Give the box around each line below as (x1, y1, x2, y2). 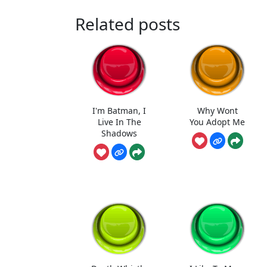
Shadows (101, 127, 138, 139)
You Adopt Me (190, 116, 246, 128)
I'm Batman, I (92, 104, 147, 116)
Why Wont (197, 104, 238, 116)
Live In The (97, 116, 141, 128)
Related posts (75, 13, 180, 36)
